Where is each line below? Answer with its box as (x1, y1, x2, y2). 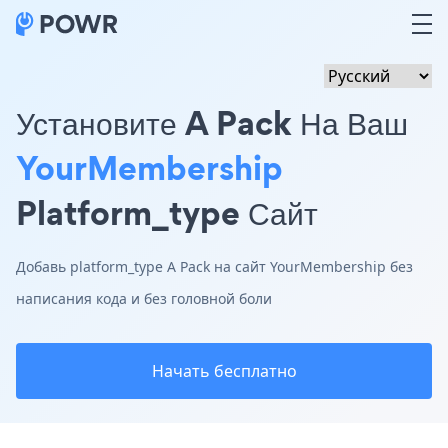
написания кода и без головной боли (16, 289, 272, 308)
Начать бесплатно (151, 360, 297, 382)
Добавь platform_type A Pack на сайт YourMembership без (16, 257, 413, 276)
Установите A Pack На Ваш (16, 99, 408, 146)
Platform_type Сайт (16, 189, 318, 236)
